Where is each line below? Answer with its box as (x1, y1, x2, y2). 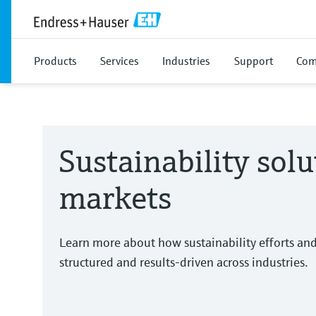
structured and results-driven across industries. (59, 254, 308, 270)
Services (100, 54, 139, 68)
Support (234, 54, 273, 68)
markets (59, 178, 171, 217)
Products (34, 54, 77, 68)
